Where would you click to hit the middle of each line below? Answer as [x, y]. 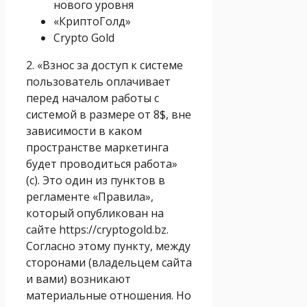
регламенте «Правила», [90, 196]
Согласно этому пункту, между [108, 246]
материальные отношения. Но [109, 295]
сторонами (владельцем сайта [109, 262]
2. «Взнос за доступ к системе [105, 65]
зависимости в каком [84, 131]
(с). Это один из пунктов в [96, 180]
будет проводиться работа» [102, 163]
